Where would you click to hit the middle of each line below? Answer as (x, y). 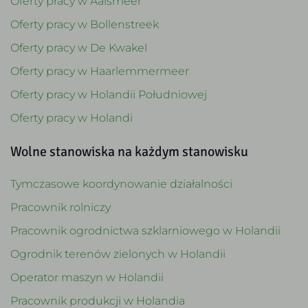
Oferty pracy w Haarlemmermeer (100, 70)
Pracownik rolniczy (60, 206)
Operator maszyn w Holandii (87, 276)
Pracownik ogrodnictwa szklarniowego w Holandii (145, 230)
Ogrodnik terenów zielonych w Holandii (118, 253)
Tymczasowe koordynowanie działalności (121, 183)
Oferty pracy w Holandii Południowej (109, 93)
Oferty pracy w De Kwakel (79, 47)
